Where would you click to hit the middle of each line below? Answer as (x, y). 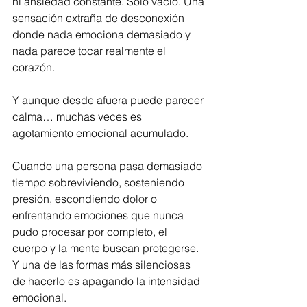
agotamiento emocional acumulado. (100, 133)
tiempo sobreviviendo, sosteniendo (100, 182)
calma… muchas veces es (78, 116)
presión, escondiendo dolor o (86, 199)
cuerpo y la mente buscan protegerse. (107, 248)
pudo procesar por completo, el (91, 232)
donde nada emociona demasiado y (103, 34)
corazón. (34, 67)
